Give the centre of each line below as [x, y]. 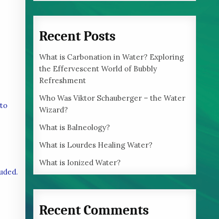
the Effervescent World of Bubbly [98, 69]
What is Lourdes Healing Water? [96, 145]
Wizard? [55, 110]
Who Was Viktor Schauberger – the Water [112, 98]
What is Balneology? [75, 128]
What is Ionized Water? [80, 163]
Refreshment [63, 81]
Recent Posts [77, 36]
